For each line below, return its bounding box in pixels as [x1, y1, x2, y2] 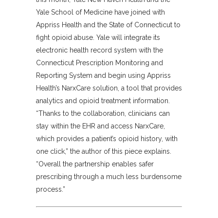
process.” [36, 185, 65, 193]
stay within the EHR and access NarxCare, [36, 122, 165, 130]
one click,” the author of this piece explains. [36, 147, 171, 155]
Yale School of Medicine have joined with [36, 8, 165, 16]
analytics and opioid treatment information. [36, 96, 170, 105]
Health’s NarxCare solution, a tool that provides [36, 84, 182, 92]
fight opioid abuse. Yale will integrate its [36, 33, 160, 41]
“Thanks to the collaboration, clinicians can [36, 109, 170, 117]
